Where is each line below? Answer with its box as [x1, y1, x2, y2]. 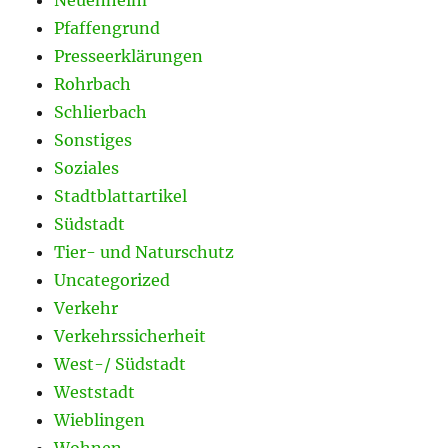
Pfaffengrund [54, 17, 161, 38]
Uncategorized [54, 269, 171, 290]
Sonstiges [54, 129, 133, 150]
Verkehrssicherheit [54, 325, 207, 346]
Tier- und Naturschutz [54, 241, 235, 262]
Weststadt [54, 381, 136, 402]
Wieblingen [54, 409, 146, 430]
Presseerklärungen [54, 45, 204, 66]
